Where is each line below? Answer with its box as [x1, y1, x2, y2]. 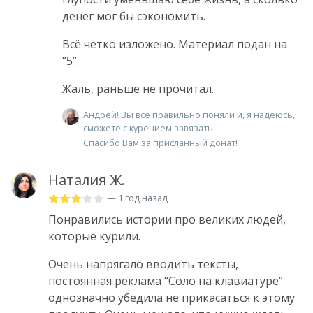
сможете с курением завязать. [83, 122, 215, 135]
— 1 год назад [107, 191, 168, 205]
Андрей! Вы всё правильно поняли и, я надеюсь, [83, 108, 295, 122]
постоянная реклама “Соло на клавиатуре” [48, 273, 283, 289]
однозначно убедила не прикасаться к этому [48, 290, 295, 306]
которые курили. [48, 228, 140, 245]
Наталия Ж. [48, 170, 125, 190]
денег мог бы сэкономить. [62, 8, 205, 24]
